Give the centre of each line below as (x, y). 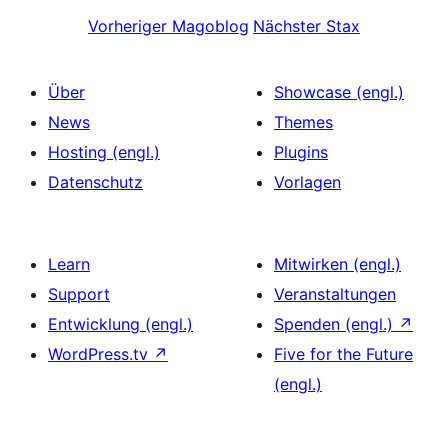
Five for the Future (343, 354)
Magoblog (210, 26)
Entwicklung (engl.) (120, 324)
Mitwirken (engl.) (337, 264)
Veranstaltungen (335, 294)
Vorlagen (307, 182)
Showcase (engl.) (339, 92)
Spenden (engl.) (336, 324)
